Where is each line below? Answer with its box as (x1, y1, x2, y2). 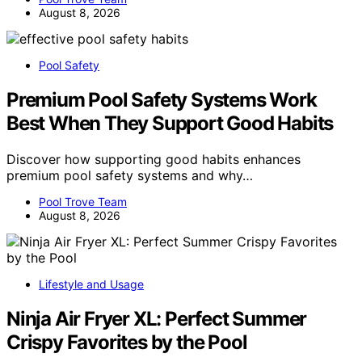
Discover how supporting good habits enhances (6, 151, 301, 168)
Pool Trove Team (39, 195, 127, 209)
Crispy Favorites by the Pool (6, 330, 247, 354)
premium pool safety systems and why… (6, 167, 253, 184)
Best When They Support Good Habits (6, 112, 334, 136)
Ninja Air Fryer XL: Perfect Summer (6, 306, 307, 330)
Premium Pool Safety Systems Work (6, 88, 317, 112)
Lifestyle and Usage (39, 277, 144, 292)
